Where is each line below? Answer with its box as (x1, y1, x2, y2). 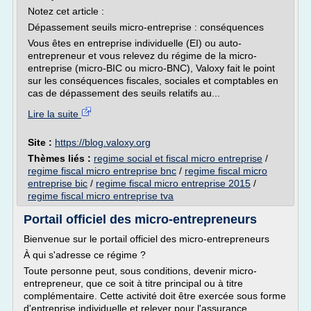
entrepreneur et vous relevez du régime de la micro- (28, 50, 257, 61)
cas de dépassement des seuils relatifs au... (28, 87, 220, 99)
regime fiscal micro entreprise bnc (28, 165, 176, 176)
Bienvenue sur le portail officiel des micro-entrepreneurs (24, 233, 269, 244)
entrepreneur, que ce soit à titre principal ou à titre (24, 278, 243, 289)
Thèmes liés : (28, 153, 94, 164)
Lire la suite (28, 108, 81, 119)
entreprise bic (28, 178, 87, 189)
